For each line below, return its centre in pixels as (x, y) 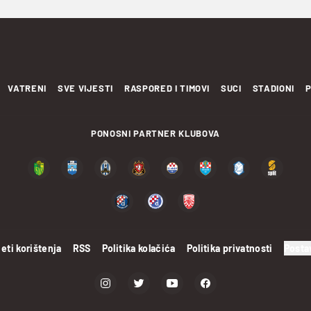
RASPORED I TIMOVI (167, 88)
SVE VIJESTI (85, 88)
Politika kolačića (138, 248)
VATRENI (27, 88)
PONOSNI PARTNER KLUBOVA (155, 133)
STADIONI (273, 88)
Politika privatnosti (229, 248)
